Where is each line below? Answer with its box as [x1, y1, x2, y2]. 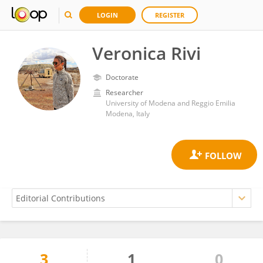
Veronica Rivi [92, 41, 201, 65]
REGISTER [155, 11, 184, 19]
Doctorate [106, 72, 139, 82]
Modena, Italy [106, 109, 150, 119]
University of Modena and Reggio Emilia [106, 98, 235, 108]
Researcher [106, 87, 143, 97]
